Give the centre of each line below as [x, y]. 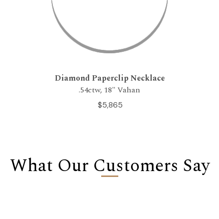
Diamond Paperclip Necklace [109, 78]
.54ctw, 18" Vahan [109, 90]
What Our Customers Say [109, 166]
